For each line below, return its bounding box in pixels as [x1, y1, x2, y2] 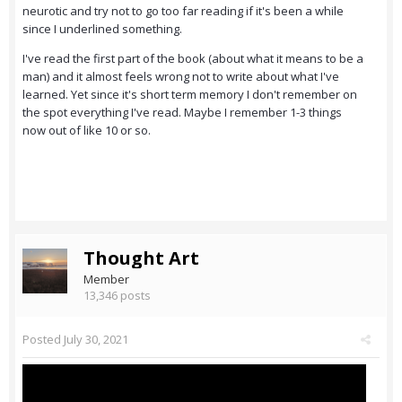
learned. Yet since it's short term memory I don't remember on [22, 86, 357, 103]
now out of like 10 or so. [22, 122, 151, 139]
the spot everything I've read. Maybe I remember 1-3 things [22, 104, 342, 121]
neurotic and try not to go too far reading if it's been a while [22, 3, 344, 20]
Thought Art [83, 246, 199, 271]
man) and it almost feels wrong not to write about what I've [22, 68, 339, 85]
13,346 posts [83, 287, 151, 304]
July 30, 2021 [64, 331, 128, 348]
